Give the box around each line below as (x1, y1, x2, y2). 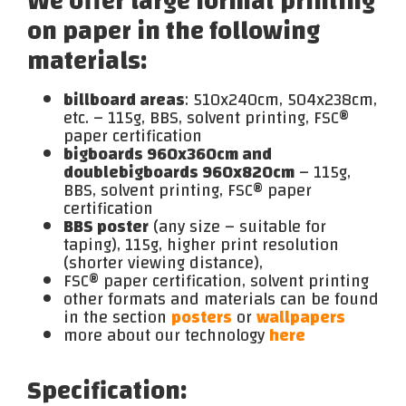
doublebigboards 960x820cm (63, 157, 295, 188)
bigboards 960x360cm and (63, 139, 272, 170)
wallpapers (256, 302, 345, 333)
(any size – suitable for (149, 211, 326, 243)
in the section (63, 302, 171, 333)
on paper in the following (27, 8, 320, 55)
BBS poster (63, 211, 149, 243)
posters (171, 302, 232, 333)
